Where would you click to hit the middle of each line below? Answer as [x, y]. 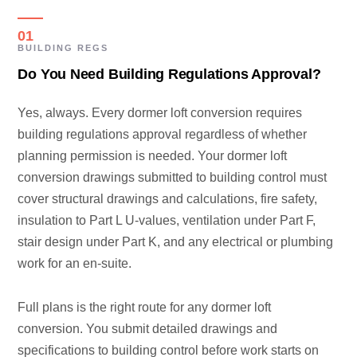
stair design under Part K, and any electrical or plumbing [176, 242]
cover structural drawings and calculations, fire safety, [168, 199]
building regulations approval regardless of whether [163, 135]
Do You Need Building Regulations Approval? [169, 75]
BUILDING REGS [63, 48]
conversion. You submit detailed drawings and [148, 329]
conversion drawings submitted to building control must [173, 178]
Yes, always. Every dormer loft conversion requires [160, 113]
